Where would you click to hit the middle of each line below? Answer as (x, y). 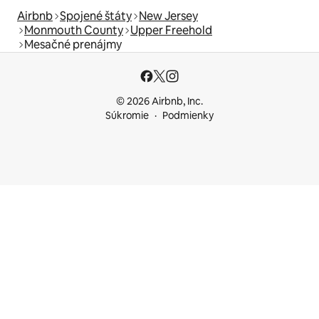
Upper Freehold (171, 30)
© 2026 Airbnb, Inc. (159, 101)
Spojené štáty (96, 16)
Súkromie (127, 115)
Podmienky (188, 115)
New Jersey (168, 16)
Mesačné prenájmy (73, 44)
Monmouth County (74, 30)
